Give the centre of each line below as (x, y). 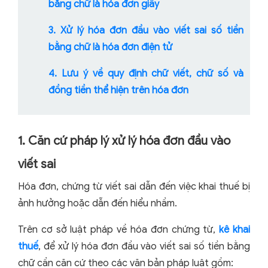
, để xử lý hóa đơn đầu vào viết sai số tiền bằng (144, 247)
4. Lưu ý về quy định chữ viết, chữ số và (146, 74)
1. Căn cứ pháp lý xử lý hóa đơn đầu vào (124, 141)
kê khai (235, 230)
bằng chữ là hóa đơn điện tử (110, 48)
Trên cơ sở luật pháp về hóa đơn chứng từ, (119, 230)
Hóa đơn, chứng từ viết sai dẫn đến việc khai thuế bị (134, 187)
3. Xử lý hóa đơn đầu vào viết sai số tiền (146, 31)
